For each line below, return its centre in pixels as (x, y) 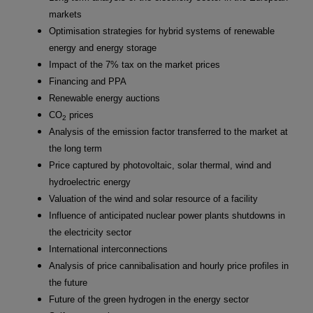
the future (68, 283)
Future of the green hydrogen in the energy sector (149, 300)
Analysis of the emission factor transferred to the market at (168, 132)
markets (65, 15)
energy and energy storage (103, 48)
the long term (75, 149)
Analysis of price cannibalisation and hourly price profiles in (169, 266)
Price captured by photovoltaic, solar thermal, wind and (160, 166)
